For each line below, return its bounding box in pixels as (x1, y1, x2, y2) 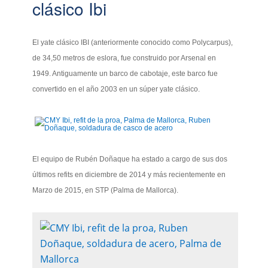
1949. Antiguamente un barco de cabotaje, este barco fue (32, 69, 218, 78)
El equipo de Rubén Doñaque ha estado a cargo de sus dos (32, 155, 228, 164)
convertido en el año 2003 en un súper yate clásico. (32, 85, 200, 94)
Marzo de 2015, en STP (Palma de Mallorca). (32, 186, 179, 195)
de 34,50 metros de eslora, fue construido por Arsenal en (32, 54, 217, 63)
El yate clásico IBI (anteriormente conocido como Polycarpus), (32, 38, 233, 47)
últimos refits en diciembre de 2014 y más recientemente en (32, 170, 226, 179)
